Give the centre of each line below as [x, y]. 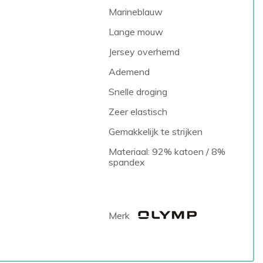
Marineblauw [136, 12]
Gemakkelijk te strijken [156, 131]
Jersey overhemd [144, 52]
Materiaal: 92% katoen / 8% [167, 151]
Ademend [129, 72]
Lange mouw [136, 32]
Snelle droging [138, 92]
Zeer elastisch [138, 112]
